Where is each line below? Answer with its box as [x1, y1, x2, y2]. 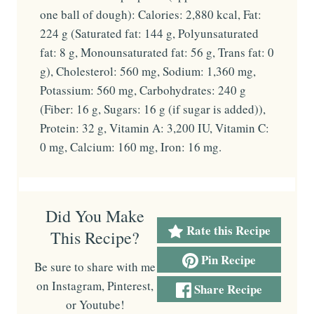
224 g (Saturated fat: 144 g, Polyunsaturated [40, 25, 259, 42]
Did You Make [46, 205, 144, 228]
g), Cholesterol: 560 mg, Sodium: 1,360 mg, [40, 63, 256, 80]
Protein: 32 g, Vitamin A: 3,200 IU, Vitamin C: [40, 120, 269, 137]
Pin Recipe [198, 251, 256, 269]
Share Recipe [191, 280, 263, 299]
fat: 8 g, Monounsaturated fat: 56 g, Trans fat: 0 [40, 44, 274, 61]
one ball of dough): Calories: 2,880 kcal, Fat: [40, 6, 261, 23]
